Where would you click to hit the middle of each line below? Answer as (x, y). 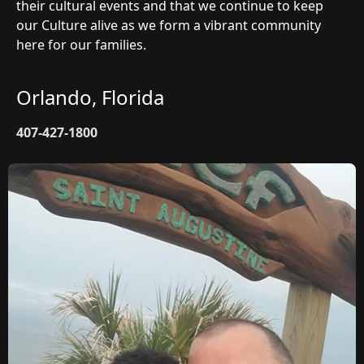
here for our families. (81, 45)
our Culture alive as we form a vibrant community (169, 25)
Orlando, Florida (90, 97)
